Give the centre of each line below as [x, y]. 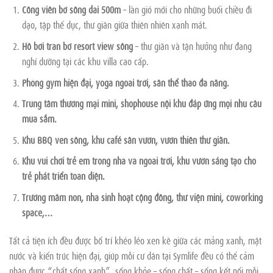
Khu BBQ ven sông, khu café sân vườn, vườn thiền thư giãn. [126, 139]
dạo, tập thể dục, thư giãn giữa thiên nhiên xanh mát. [114, 25]
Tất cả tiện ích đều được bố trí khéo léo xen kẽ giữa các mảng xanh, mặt [135, 240]
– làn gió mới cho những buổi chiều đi [186, 9]
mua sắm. [39, 119]
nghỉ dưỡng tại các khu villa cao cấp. [85, 61]
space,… [37, 212]
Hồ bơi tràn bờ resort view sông [77, 46]
